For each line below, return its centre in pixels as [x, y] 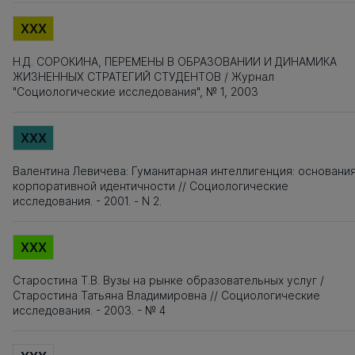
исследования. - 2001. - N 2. [87, 201]
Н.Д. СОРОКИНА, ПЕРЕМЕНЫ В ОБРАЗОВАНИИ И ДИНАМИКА [175, 61]
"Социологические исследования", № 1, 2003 [136, 92]
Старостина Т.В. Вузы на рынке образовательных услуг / [168, 280]
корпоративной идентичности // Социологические [151, 186]
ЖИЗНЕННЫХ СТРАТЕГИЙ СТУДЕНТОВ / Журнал [143, 76]
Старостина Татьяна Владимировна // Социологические [166, 295]
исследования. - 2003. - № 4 [89, 310]
